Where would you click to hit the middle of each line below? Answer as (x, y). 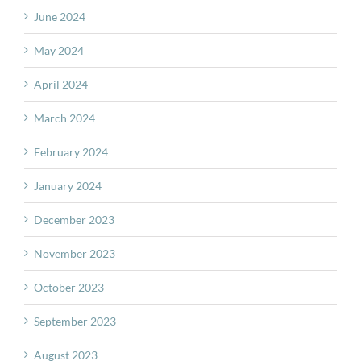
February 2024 (71, 152)
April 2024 (61, 85)
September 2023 (75, 322)
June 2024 (60, 17)
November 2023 (75, 254)
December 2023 (74, 220)
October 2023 (69, 288)
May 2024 (59, 51)
